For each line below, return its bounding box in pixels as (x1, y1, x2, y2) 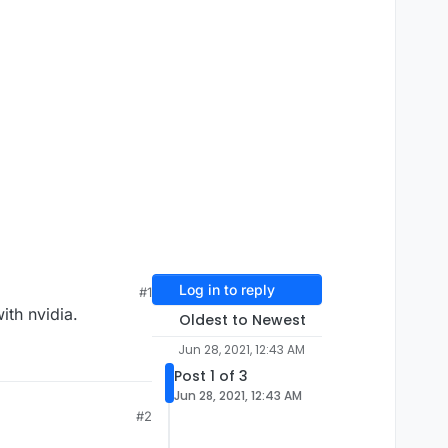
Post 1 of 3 (174, 366, 248, 387)
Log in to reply (178, 281, 275, 299)
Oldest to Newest (178, 310, 306, 331)
